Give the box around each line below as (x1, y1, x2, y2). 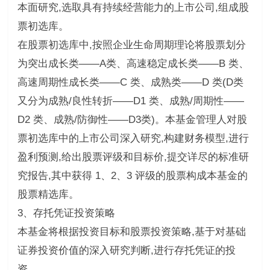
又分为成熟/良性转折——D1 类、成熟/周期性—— (17, 95, 244, 107)
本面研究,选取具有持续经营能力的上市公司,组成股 (17, 1, 249, 13)
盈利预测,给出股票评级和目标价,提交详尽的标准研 (17, 151, 249, 163)
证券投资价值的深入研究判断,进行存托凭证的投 (17, 244, 236, 256)
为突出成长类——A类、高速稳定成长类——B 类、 (17, 57, 249, 69)
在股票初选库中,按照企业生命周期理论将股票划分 (17, 39, 246, 51)
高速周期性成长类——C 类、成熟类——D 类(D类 (17, 76, 243, 88)
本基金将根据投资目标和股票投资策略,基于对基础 (17, 225, 246, 237)
